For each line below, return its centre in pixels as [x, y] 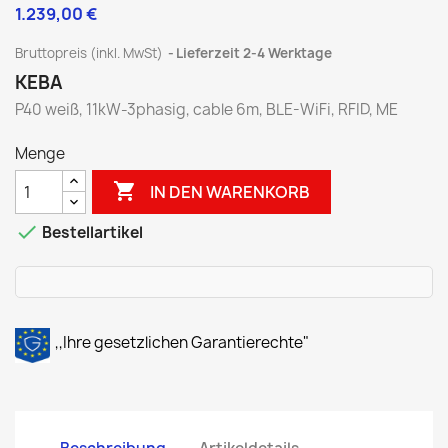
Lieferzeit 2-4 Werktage [254, 53]
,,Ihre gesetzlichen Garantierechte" [182, 342]
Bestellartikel [91, 233]
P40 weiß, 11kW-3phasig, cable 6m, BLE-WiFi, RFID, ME [206, 109]
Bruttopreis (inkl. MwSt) [90, 53]
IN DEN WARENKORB [230, 191]
